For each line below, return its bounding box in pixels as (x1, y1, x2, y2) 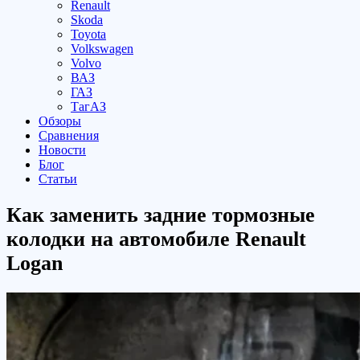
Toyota (71, 27, 106, 41)
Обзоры (39, 114, 81, 128)
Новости (39, 143, 86, 157)
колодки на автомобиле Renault (6, 227, 306, 252)
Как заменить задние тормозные (6, 203, 315, 227)
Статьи (39, 172, 77, 186)
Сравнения (39, 129, 99, 142)
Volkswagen (71, 42, 133, 55)
